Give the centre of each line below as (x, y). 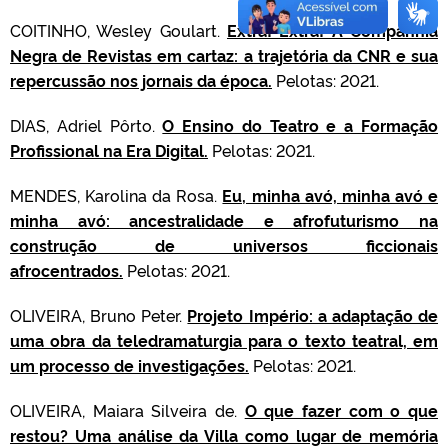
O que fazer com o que (341, 410)
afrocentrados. (66, 270)
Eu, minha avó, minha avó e (330, 195)
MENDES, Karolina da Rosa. (116, 195)
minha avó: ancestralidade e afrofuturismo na (224, 220)
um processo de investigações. (129, 365)
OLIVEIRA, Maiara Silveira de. (127, 410)
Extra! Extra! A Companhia (332, 30)
